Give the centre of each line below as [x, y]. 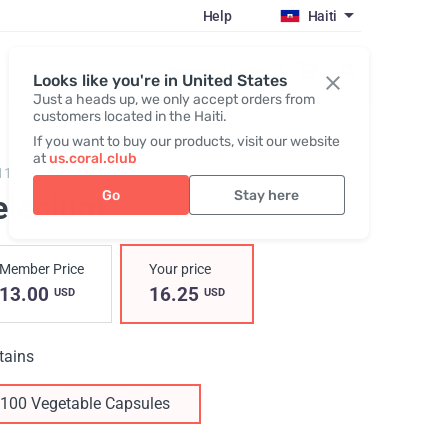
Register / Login [216, 71]
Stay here [267, 195]
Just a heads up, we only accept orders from [173, 99]
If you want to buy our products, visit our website [186, 141]
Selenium [45, 173]
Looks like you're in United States [160, 80]
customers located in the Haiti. [129, 116]
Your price [179, 269]
